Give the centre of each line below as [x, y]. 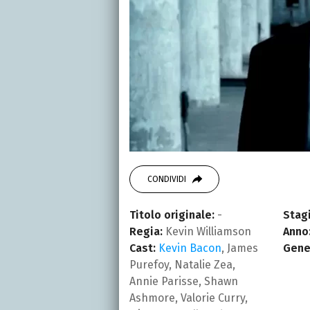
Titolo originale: [172, 215]
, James [240, 248]
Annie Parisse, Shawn [184, 281]
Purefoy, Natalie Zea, [182, 264]
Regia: [146, 231]
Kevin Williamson [207, 231]
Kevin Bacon [190, 248]
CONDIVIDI [167, 179]
